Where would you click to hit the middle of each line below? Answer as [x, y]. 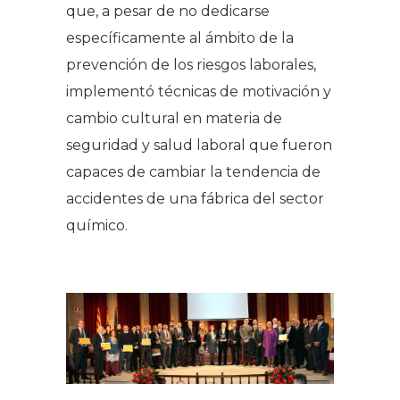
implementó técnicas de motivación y [199, 91]
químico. [97, 225]
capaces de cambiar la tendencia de [193, 171]
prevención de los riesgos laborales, [191, 64]
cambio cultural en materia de [174, 118]
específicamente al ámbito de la [180, 37]
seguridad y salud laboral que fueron [199, 145]
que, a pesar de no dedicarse [168, 11]
